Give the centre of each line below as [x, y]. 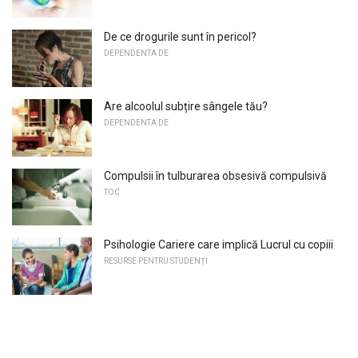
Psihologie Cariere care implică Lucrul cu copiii [219, 245]
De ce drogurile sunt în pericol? [180, 37]
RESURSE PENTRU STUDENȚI [156, 261]
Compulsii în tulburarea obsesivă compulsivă [215, 175]
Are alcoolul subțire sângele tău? [186, 107]
